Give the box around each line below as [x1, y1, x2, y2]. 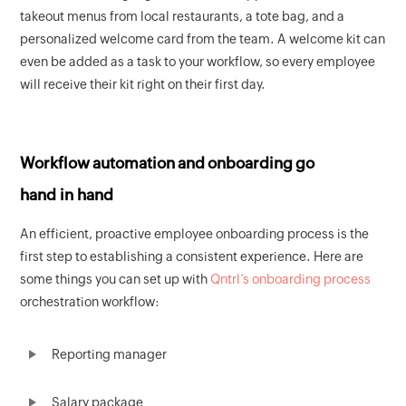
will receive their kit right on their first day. [20, 77, 266, 92]
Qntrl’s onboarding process [210, 272, 372, 287]
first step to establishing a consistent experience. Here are [20, 249, 364, 265]
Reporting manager [52, 347, 168, 362]
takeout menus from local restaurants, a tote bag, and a [20, 9, 345, 24]
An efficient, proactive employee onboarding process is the [20, 227, 370, 242]
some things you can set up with [20, 272, 211, 287]
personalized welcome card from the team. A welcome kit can [20, 32, 386, 47]
